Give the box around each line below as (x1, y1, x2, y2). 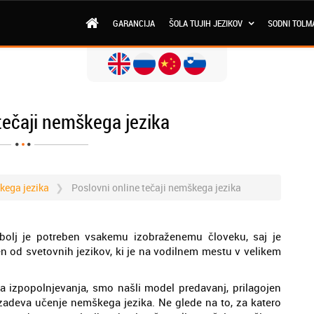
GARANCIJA (113, 17, 155, 29)
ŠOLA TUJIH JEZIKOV (169, 17, 245, 29)
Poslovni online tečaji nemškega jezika (71, 181, 241, 194)
